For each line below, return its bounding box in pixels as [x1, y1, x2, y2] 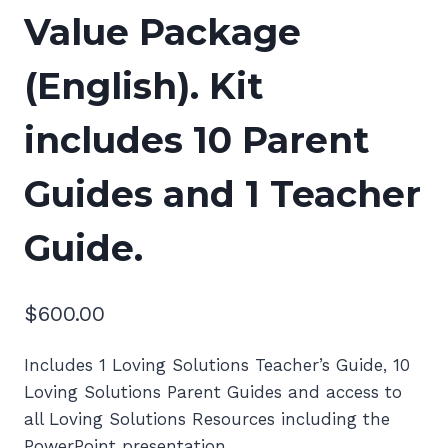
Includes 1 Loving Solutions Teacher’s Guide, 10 [24, 354, 410, 375]
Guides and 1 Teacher [24, 172, 421, 217]
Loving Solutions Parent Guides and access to [24, 381, 402, 402]
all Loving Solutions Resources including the [24, 408, 390, 429]
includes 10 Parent [24, 118, 369, 163]
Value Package [24, 10, 301, 55]
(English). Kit [24, 64, 263, 109]
